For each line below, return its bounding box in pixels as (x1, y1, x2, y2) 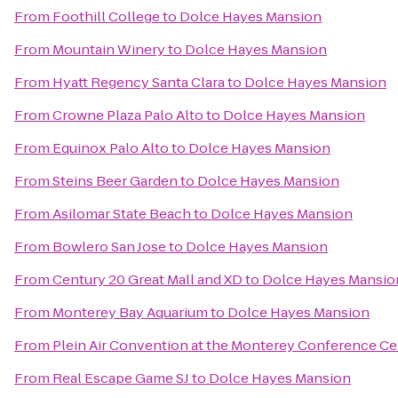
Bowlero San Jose (52, 237, 166, 256)
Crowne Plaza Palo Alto (52, 106, 203, 124)
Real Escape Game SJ (52, 369, 189, 387)
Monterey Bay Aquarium (52, 303, 208, 322)
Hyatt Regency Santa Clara (52, 73, 225, 92)
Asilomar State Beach (52, 204, 191, 223)
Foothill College (52, 7, 160, 26)
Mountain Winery (52, 40, 165, 59)
